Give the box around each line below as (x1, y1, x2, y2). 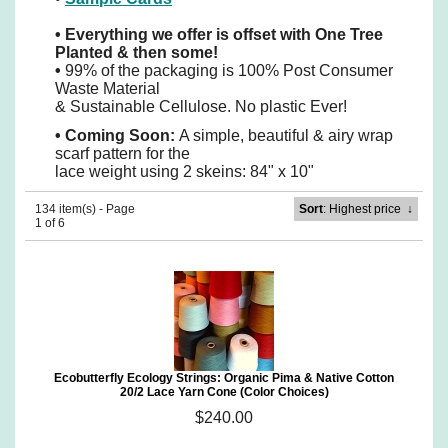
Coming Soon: (65, 127, 179, 144)
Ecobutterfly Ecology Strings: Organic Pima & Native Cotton (54, 371, 394, 385)
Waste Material (55, 80, 160, 97)
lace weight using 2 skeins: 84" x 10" (55, 163, 314, 180)
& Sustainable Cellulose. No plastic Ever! (55, 98, 347, 115)
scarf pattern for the (55, 145, 190, 162)
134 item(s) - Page (35, 202, 135, 216)
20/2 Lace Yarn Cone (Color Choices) (119, 385, 329, 399)
